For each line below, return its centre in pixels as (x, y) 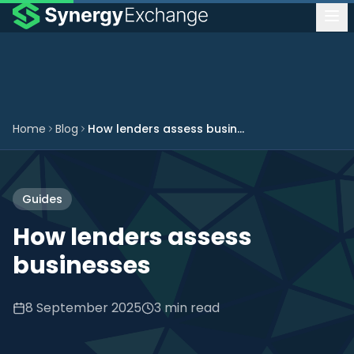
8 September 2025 (83, 308)
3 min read (187, 308)
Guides (42, 199)
